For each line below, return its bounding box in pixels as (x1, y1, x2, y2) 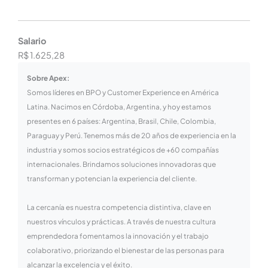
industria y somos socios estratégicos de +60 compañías (26, 145, 219, 155)
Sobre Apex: (26, 74, 69, 83)
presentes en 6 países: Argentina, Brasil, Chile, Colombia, (26, 117, 216, 126)
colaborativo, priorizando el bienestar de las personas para (26, 246, 224, 255)
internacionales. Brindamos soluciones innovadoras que (26, 160, 216, 169)
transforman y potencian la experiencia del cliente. (26, 174, 197, 184)
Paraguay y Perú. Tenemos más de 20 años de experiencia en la (26, 131, 236, 141)
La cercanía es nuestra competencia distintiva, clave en (26, 203, 211, 212)
